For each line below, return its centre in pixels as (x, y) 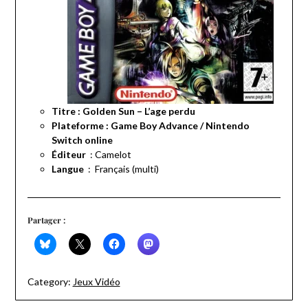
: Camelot (109, 155)
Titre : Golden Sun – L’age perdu (123, 111)
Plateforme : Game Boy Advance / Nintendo (150, 126)
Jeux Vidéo (96, 282)
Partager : (46, 220)
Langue (67, 169)
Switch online (82, 140)
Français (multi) (126, 169)
